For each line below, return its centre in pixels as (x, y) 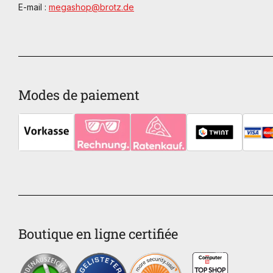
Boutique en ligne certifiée (98, 234)
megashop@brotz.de (91, 7)
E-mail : (34, 7)
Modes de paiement (79, 95)
